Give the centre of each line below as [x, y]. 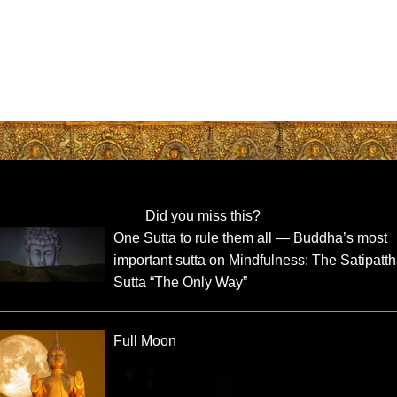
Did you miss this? [202, 215]
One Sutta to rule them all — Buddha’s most [251, 237]
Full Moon [145, 340]
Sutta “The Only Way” [181, 282]
